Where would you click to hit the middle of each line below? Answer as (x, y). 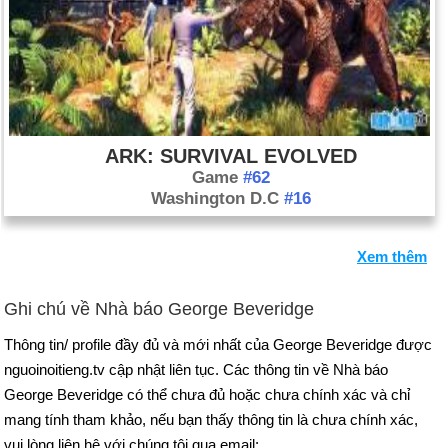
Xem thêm (392, 256)
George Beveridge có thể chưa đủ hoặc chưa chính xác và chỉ (207, 394)
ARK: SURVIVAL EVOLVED (230, 156)
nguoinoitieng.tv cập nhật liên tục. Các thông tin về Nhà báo (196, 369)
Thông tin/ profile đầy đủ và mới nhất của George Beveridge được (218, 344)
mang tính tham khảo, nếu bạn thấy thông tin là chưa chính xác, (211, 419)
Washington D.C (217, 198)
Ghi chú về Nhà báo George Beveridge (159, 309)
